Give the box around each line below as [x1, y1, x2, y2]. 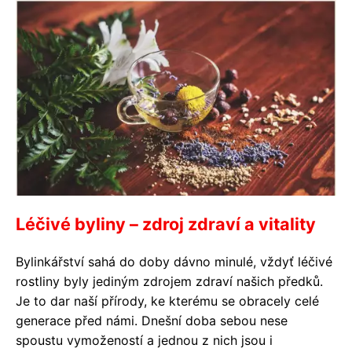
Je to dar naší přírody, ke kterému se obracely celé [16, 293, 319, 309]
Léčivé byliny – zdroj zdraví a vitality [16, 214, 316, 234]
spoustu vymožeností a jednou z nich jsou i [16, 332, 273, 348]
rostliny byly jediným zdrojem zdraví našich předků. [16, 273, 323, 289]
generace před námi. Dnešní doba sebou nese [16, 313, 288, 328]
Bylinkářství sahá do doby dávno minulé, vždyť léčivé [16, 254, 332, 269]
